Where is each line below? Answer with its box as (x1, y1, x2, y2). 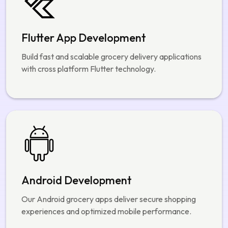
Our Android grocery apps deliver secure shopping (21, 146, 196, 156)
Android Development (21, 125, 132, 139)
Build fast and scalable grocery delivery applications (21, 3, 202, 14)
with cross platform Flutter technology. (21, 15, 156, 26)
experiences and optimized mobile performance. (21, 158, 191, 168)
